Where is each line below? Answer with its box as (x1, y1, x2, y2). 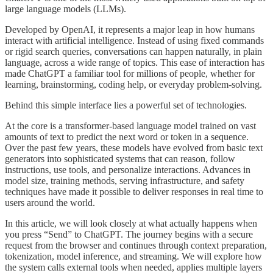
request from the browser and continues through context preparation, (5, 239, 267, 250)
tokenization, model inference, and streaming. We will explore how (5, 250, 262, 261)
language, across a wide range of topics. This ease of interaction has (5, 57, 264, 68)
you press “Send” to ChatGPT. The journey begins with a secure (5, 229, 253, 239)
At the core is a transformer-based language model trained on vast (5, 120, 256, 131)
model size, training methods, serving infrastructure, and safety (5, 175, 244, 186)
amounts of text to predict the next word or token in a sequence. (5, 131, 249, 142)
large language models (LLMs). (5, 3, 126, 14)
